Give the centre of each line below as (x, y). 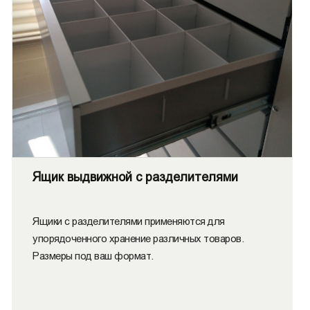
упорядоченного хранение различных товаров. (138, 238)
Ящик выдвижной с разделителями (135, 177)
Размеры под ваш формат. (93, 256)
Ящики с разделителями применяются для (129, 221)
